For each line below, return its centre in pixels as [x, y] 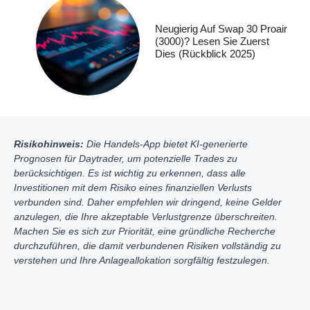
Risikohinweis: [49, 144]
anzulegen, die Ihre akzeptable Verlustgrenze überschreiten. [146, 216]
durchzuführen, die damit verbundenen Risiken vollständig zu [147, 245]
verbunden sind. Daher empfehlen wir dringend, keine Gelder [148, 202]
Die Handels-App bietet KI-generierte [166, 144]
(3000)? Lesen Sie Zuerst [212, 42]
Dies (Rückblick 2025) [205, 54]
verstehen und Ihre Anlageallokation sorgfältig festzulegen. [142, 260]
